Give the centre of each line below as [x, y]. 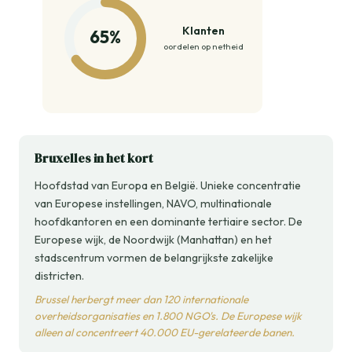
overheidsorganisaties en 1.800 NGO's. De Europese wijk [168, 316]
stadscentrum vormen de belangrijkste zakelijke [154, 258]
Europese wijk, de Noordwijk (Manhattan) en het [153, 240]
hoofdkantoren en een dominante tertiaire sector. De [169, 222]
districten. [59, 276]
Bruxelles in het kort [94, 158]
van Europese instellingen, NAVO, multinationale [153, 204]
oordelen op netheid [203, 47]
